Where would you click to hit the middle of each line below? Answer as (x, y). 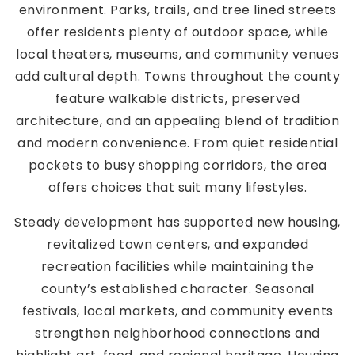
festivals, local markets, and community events (177, 311)
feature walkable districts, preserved (177, 98)
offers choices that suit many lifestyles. (177, 187)
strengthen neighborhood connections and (177, 333)
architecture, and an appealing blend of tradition (177, 120)
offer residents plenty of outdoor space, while (177, 32)
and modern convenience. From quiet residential (177, 143)
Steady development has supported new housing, (177, 222)
